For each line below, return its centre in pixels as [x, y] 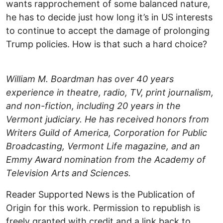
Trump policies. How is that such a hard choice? [107, 44]
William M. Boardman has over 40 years [90, 79]
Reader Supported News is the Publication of [101, 195]
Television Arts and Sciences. [68, 173]
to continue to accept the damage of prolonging [108, 31]
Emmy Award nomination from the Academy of [106, 160]
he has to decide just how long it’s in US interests [109, 17]
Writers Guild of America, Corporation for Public [107, 133]
